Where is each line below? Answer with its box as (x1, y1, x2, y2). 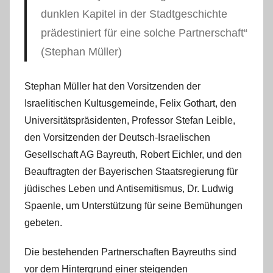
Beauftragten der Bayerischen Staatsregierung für (24, 166, 238, 177)
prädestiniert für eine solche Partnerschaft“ (40, 27, 247, 40)
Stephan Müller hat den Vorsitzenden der (24, 81, 200, 92)
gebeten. (24, 218, 62, 229)
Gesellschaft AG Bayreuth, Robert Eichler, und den (24, 149, 242, 160)
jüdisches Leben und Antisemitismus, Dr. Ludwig (24, 183, 233, 194)
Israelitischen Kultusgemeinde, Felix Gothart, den (24, 98, 236, 109)
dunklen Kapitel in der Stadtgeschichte (40, 8, 227, 21)
